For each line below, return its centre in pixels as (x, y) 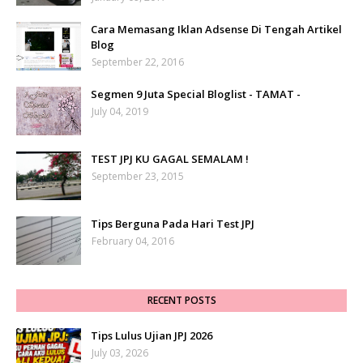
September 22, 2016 (138, 62)
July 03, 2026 (120, 353)
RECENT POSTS (181, 301)
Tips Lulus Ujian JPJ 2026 (152, 336)
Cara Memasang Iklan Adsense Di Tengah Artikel (216, 30)
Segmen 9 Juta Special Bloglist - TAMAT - (196, 94)
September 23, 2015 (138, 177)
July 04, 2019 (120, 112)
